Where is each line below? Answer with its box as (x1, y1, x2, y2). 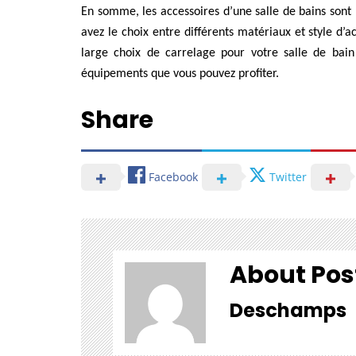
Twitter (269, 168, 307, 184)
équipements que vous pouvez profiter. (81, 68, 279, 81)
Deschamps (229, 297, 346, 324)
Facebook (149, 168, 198, 184)
